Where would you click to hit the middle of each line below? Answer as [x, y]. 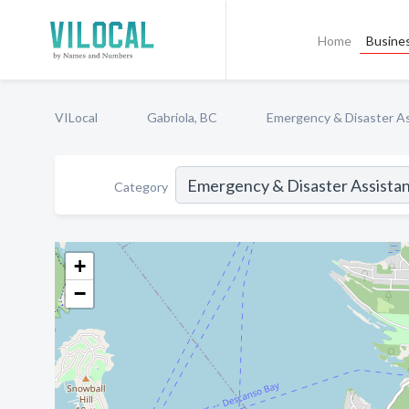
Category [141, 186]
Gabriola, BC [182, 117]
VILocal [76, 117]
